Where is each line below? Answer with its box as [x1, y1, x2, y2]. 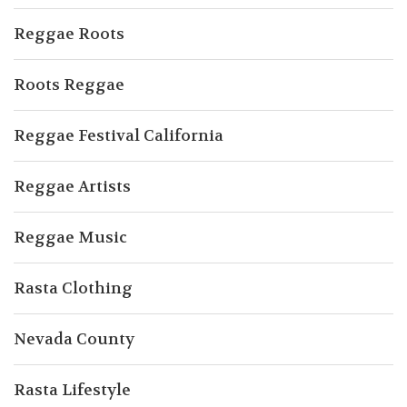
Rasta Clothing [14, 278, 133, 299]
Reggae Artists [14, 176, 131, 197]
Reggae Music [14, 227, 127, 248]
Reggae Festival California [14, 125, 223, 146]
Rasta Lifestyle [14, 380, 131, 401]
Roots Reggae [14, 74, 124, 95]
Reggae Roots [14, 24, 124, 45]
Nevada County [14, 329, 134, 350]
